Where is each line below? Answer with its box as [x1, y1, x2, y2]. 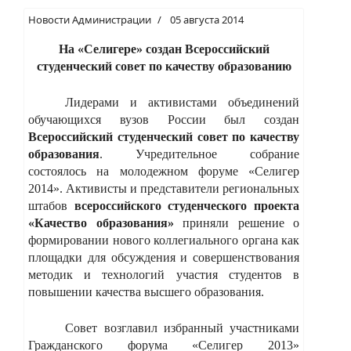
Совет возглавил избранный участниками [65, 320, 299, 335]
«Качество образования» [28, 215, 174, 230]
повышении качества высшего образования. [28, 284, 264, 299]
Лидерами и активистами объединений [65, 95, 299, 109]
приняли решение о [173, 215, 299, 230]
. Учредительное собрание [100, 147, 299, 161]
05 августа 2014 [170, 12, 244, 27]
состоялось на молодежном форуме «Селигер [28, 164, 299, 178]
